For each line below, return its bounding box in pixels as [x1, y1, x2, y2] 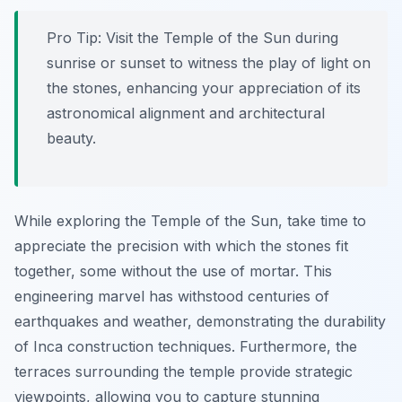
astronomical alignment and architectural [47, 104, 325, 123]
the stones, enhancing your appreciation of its [47, 79, 361, 98]
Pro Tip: [47, 29, 101, 48]
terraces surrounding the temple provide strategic [14, 363, 353, 381]
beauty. [47, 129, 96, 148]
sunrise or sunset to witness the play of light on [47, 54, 371, 73]
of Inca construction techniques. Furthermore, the [14, 337, 357, 356]
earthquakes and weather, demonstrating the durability [14, 312, 386, 331]
